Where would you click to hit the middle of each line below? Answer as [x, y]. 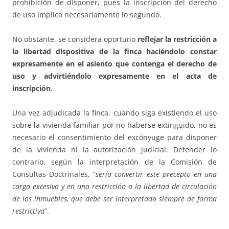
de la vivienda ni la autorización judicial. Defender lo [114, 149]
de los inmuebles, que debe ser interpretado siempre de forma [114, 198]
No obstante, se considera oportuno [75, 39]
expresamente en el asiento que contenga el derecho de [114, 63]
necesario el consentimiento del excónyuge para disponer [114, 137]
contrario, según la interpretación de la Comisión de [114, 162]
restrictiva [28, 211]
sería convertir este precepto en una [156, 174]
